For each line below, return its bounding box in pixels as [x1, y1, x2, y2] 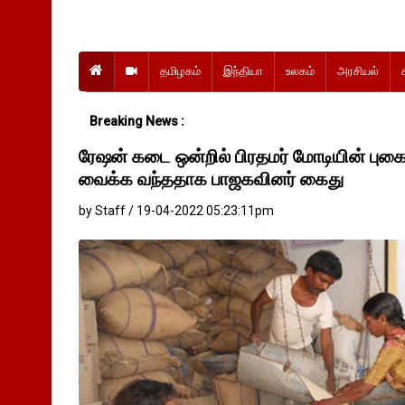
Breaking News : [89, 114, 184, 128]
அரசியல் [337, 64, 379, 78]
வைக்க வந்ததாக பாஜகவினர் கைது [79, 168, 344, 190]
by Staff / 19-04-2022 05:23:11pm [79, 203, 274, 218]
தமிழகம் [160, 64, 201, 78]
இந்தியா [223, 64, 263, 78]
